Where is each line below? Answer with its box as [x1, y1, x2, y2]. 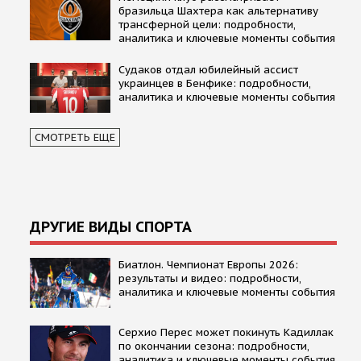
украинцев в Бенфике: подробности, [118, 76, 311, 90]
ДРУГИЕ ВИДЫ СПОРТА [30, 217, 192, 236]
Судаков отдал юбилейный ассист [118, 62, 298, 77]
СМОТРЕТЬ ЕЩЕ [35, 130, 115, 144]
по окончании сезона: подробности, [118, 338, 309, 353]
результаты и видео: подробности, [118, 271, 301, 285]
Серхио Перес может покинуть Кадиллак [118, 325, 334, 339]
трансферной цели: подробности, [118, 17, 296, 31]
